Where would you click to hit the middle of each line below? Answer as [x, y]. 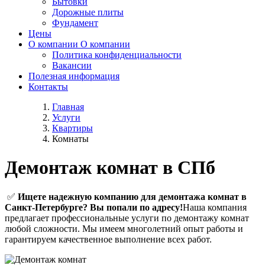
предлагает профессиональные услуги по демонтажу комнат [127, 218]
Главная [68, 107]
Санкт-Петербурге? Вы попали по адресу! [94, 207]
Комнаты [70, 139]
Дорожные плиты [88, 12]
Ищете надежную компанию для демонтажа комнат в [132, 196]
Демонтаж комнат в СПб [110, 168]
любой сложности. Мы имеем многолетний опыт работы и [124, 228]
